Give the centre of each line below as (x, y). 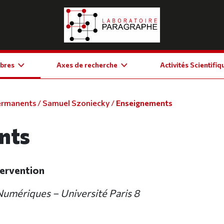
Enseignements (144, 103)
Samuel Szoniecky (76, 103)
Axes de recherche (87, 65)
